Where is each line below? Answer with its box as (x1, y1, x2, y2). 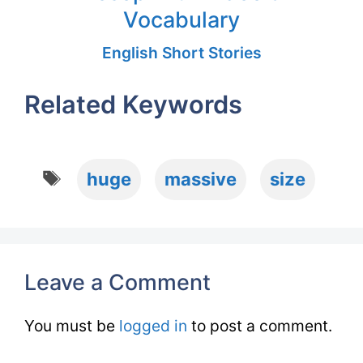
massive (164, 168, 237, 190)
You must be (24, 315, 119, 335)
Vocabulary (123, 6, 240, 32)
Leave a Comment (24, 268, 211, 295)
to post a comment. (187, 315, 332, 335)
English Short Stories (101, 42, 262, 62)
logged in (119, 315, 187, 335)
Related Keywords (24, 88, 242, 119)
